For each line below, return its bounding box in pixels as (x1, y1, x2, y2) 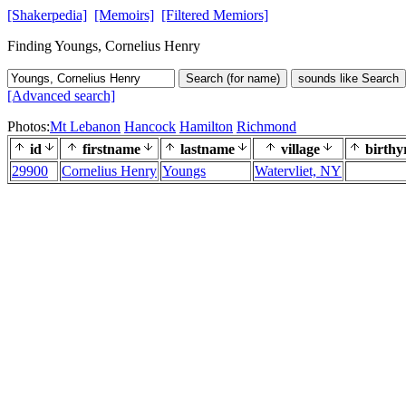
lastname (177, 141, 235, 157)
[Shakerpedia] (7, 7, 87, 23)
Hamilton (179, 119, 233, 134)
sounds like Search (298, 72, 399, 85)
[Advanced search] (7, 88, 115, 103)
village (276, 141, 320, 157)
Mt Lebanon (50, 119, 121, 134)
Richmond (237, 119, 296, 134)
